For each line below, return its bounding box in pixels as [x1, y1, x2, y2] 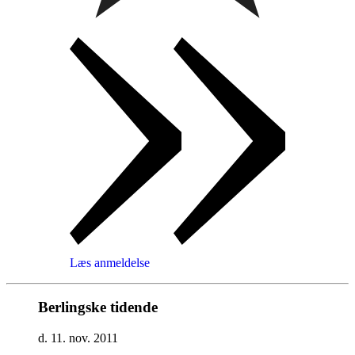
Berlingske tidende [38, 299, 158, 316]
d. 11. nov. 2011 [38, 331, 118, 345]
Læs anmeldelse [70, 255, 150, 269]
